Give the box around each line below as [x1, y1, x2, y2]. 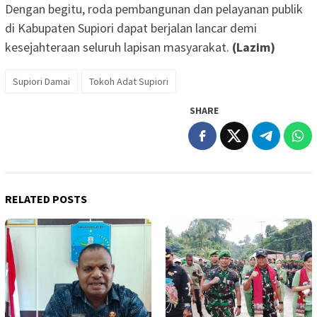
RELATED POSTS [5, 192, 87, 207]
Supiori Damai [13, 75, 70, 88]
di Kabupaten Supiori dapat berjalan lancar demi [5, 20, 257, 37]
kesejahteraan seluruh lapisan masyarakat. [5, 39, 229, 56]
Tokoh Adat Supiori [89, 75, 168, 88]
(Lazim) [229, 39, 275, 56]
